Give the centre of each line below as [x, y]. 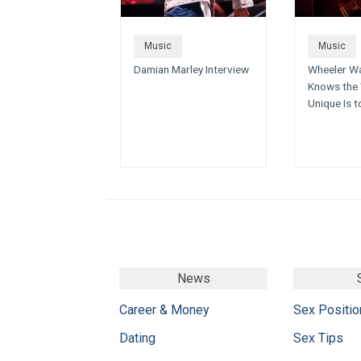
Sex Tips [318, 338]
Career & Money [164, 309]
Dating [137, 338]
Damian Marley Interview [191, 70]
